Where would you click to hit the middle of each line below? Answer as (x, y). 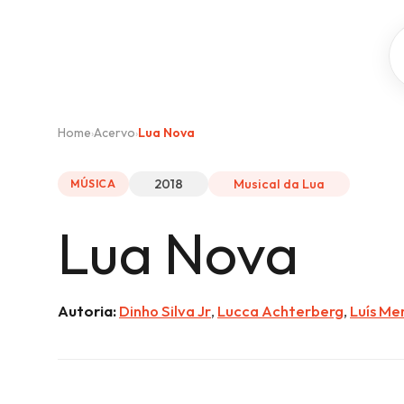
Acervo (115, 133)
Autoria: (87, 311)
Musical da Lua (279, 184)
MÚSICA (93, 184)
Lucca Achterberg (280, 311)
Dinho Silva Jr (165, 311)
